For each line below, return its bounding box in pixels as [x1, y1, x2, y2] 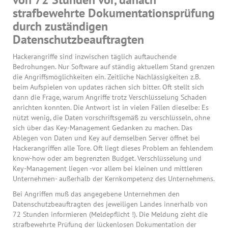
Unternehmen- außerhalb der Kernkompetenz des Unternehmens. [13, 174, 215, 183]
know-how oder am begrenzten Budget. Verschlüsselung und [13, 153, 202, 163]
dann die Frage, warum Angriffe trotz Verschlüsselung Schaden [13, 92, 207, 102]
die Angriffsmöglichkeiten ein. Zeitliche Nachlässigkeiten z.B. [13, 72, 200, 81]
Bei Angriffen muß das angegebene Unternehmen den [13, 189, 180, 198]
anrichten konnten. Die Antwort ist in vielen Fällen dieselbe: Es [13, 102, 209, 112]
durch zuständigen [13, 18, 108, 34]
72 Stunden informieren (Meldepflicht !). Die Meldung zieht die [13, 209, 208, 219]
